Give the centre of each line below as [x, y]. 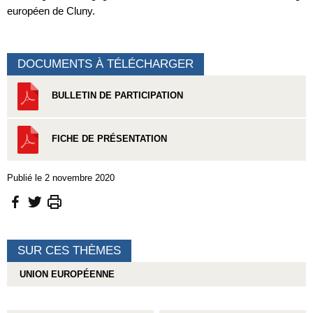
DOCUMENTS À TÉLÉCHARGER [105, 64]
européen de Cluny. [51, 11]
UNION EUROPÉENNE [64, 275]
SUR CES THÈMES [69, 251]
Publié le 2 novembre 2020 [61, 177]
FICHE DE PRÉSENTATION [108, 139]
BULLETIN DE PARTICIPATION [116, 96]
